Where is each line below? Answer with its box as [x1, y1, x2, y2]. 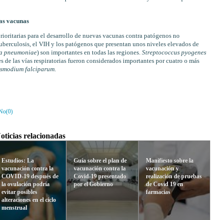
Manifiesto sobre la [145, 157, 193, 164]
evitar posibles [1, 188, 38, 195]
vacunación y [145, 165, 179, 172]
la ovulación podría [1, 180, 50, 188]
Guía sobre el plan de [73, 157, 127, 164]
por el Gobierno [73, 180, 113, 188]
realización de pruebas [145, 172, 202, 180]
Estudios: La [1, 157, 34, 164]
